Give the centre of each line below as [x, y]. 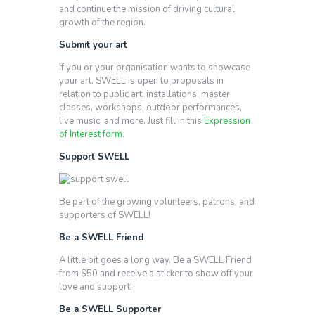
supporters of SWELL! [105, 215]
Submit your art [93, 45]
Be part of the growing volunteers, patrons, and [157, 201]
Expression [227, 121]
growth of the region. [102, 22]
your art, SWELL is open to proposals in [141, 81]
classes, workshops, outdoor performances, [150, 107]
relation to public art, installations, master [144, 94]
